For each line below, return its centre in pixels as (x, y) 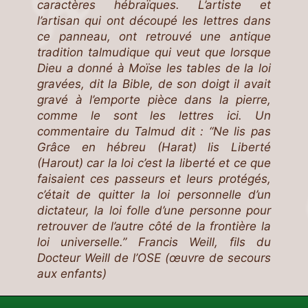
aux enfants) (72, 273)
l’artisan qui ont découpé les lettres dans (154, 20)
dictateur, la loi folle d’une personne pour (154, 210)
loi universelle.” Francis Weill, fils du (154, 242)
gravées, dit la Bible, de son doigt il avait (154, 84)
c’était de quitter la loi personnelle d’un (154, 194)
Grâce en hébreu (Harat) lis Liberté (154, 147)
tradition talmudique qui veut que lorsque (154, 52)
